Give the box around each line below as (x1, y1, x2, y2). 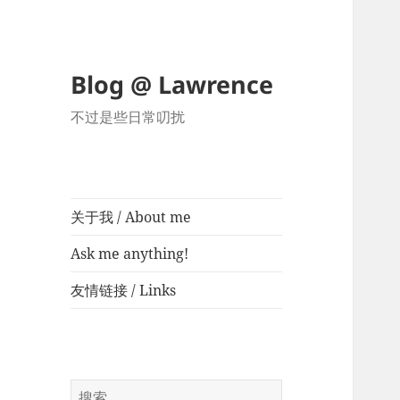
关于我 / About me (71, 207, 192, 228)
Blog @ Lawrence (71, 68, 274, 102)
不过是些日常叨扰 (71, 107, 186, 128)
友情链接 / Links (71, 280, 177, 301)
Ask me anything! (71, 244, 189, 264)
